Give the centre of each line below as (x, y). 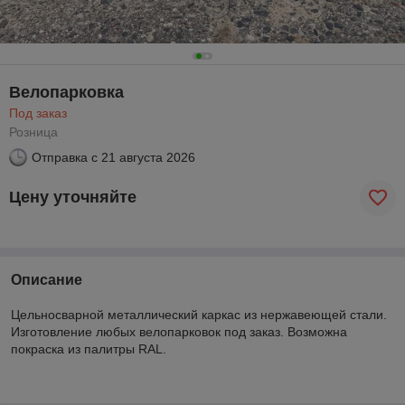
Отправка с (65, 157)
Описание (47, 279)
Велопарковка (66, 92)
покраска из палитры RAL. (89, 348)
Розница (33, 132)
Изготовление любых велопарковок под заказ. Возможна (179, 331)
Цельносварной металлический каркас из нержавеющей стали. (199, 314)
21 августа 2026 (148, 157)
